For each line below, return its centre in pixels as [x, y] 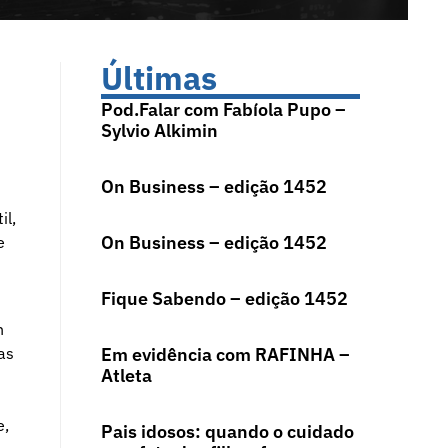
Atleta [126, 376]
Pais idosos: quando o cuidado [227, 432]
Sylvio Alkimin [159, 131]
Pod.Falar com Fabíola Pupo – [223, 110]
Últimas [158, 78]
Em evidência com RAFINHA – [225, 355]
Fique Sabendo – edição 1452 [224, 299]
